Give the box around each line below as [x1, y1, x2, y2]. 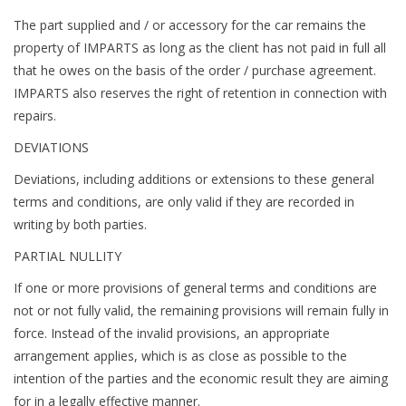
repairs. [14, 107, 56, 125]
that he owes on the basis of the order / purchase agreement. [14, 62, 376, 80]
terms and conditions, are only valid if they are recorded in [14, 193, 354, 211]
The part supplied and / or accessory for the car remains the [14, 16, 366, 34]
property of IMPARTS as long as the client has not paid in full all [14, 39, 386, 57]
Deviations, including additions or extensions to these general [14, 170, 374, 188]
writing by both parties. [14, 216, 147, 234]
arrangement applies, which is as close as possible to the [14, 347, 347, 365]
